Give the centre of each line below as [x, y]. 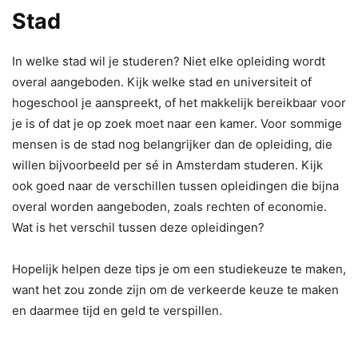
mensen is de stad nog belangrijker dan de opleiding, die [172, 144]
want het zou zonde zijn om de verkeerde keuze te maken [175, 289]
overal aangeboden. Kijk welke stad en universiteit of [162, 82]
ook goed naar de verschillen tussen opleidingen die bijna [175, 185]
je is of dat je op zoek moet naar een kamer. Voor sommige [177, 123]
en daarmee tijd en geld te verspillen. [117, 310]
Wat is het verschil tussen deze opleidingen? [138, 227]
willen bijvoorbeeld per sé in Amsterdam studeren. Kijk [167, 165]
